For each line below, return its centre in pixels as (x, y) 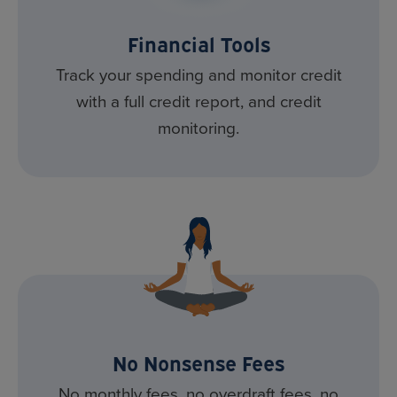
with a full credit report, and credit (198, 102)
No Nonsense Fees (198, 362)
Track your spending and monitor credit (198, 75)
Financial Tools (198, 43)
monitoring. (198, 128)
